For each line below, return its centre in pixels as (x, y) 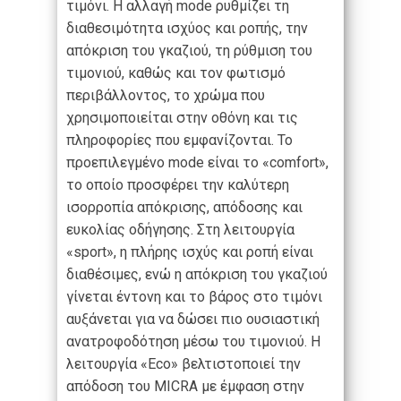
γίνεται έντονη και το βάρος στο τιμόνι (194, 297)
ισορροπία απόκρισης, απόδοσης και (184, 208)
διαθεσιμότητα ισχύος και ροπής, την (187, 29)
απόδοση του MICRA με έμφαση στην (185, 387)
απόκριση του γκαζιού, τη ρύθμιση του (189, 51)
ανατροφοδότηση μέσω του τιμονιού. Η (193, 342)
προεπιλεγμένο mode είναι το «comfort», (197, 163)
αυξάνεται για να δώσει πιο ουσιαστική (193, 320)
